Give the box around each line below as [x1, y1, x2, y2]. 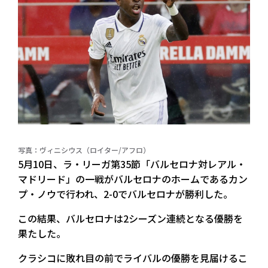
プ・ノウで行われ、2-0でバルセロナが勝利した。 [18, 186, 233, 201]
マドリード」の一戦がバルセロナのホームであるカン [18, 171, 248, 186]
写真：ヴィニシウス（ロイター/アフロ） [18, 144, 150, 155]
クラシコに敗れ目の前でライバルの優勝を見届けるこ [18, 250, 248, 265]
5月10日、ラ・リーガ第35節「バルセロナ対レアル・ [18, 156, 246, 171]
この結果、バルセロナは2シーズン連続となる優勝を [18, 211, 243, 226]
